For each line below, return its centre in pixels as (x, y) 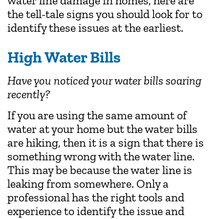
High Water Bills (64, 57)
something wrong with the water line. (101, 156)
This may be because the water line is (100, 170)
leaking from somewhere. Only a (88, 183)
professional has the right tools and (96, 197)
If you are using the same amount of (97, 115)
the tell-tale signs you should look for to (105, 14)
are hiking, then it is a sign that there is (106, 142)
